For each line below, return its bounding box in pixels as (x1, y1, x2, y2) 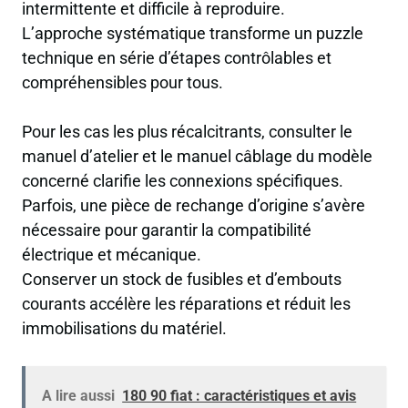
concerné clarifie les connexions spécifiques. (22, 171, 343, 191)
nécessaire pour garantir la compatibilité (22, 220, 311, 240)
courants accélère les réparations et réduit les (22, 294, 351, 314)
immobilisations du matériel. (22, 319, 227, 339)
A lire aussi (42, 386, 116, 404)
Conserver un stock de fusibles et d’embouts (22, 270, 342, 290)
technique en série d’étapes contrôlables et (22, 48, 331, 68)
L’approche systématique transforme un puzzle (22, 24, 363, 44)
